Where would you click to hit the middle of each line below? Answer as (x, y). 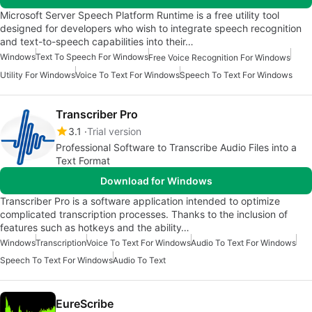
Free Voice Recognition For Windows (219, 58)
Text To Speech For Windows (92, 57)
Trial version (114, 132)
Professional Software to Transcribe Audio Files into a (176, 148)
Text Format (83, 161)
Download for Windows (156, 181)
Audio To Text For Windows (243, 243)
